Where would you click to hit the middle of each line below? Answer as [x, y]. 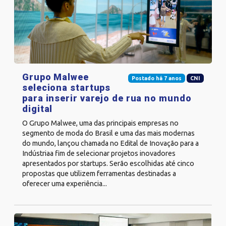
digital [38, 109]
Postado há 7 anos [156, 78]
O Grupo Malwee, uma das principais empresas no [100, 123]
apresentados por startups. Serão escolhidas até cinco [108, 164]
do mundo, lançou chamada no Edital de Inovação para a [110, 144]
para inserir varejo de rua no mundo [107, 98]
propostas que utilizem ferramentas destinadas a [99, 174]
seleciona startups [67, 88]
